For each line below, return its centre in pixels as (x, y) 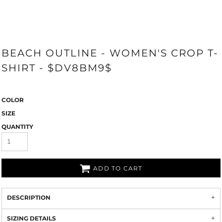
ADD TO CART (118, 168)
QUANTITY (17, 127)
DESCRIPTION (29, 197)
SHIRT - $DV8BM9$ (57, 68)
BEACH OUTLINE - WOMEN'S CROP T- (110, 53)
